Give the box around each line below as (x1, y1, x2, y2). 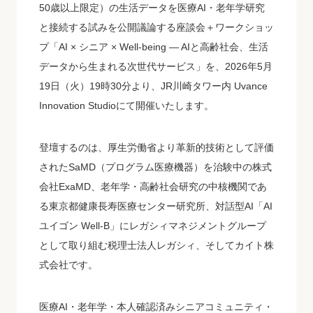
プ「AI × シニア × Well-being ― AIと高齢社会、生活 (39, 41, 268, 52)
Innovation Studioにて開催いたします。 (39, 99, 214, 111)
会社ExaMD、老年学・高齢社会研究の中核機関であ (39, 180, 267, 192)
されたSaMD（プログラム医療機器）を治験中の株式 (39, 161, 272, 173)
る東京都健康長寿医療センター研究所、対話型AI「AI (39, 200, 272, 212)
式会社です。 (39, 259, 98, 270)
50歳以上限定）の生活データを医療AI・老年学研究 (39, 1, 265, 13)
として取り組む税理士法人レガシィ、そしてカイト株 (39, 239, 274, 251)
